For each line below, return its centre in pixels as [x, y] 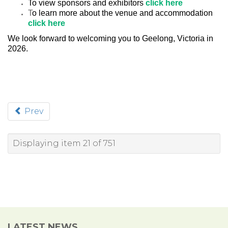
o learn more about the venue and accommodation [122, 13]
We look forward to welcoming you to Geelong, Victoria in [110, 38]
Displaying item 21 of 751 [64, 143]
